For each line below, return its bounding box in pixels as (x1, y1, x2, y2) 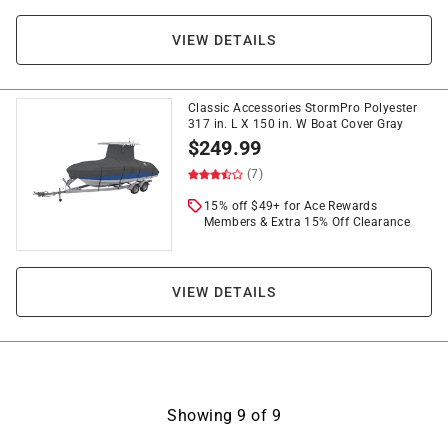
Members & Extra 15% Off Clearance (204, 215, 411, 229)
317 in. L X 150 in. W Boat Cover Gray (188, 117, 404, 131)
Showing (167, 406, 237, 425)
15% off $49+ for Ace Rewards (204, 199, 378, 213)
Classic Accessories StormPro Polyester (188, 101, 418, 115)
